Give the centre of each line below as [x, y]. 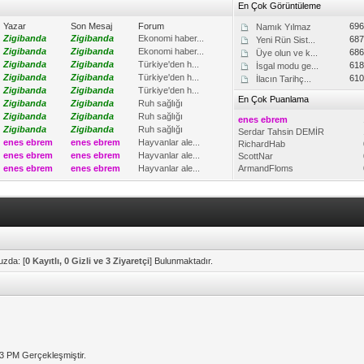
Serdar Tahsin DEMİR [282, 132]
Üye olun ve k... [287, 53]
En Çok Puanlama [274, 99]
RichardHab [262, 144]
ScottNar [256, 156]
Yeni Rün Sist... [286, 40]
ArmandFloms [266, 168]
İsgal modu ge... [288, 66]
